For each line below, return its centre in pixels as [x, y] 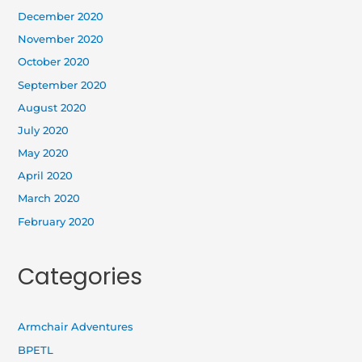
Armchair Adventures [76, 327]
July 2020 [44, 130]
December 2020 [61, 16]
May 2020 [44, 154]
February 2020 [57, 221]
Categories [80, 277]
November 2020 [61, 40]
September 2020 [63, 85]
